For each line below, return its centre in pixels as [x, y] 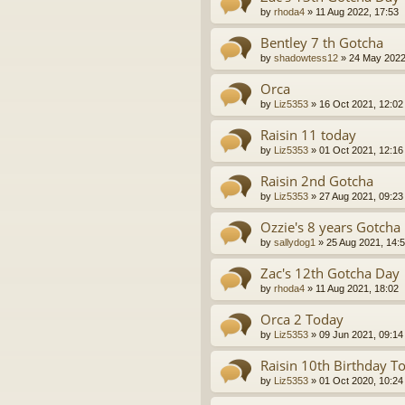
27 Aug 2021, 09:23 [361, 197]
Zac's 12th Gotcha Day [330, 273]
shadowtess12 [306, 58]
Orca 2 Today [302, 320]
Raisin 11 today [308, 135]
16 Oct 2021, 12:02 [361, 104]
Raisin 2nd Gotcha [317, 181]
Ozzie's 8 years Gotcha [330, 227]
